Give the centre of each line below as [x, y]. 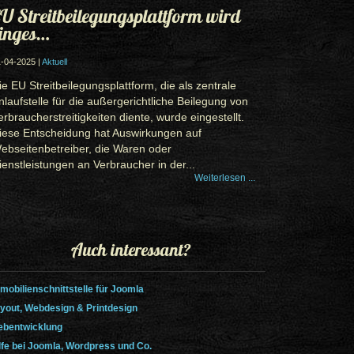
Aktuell [55, 62]
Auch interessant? [131, 250]
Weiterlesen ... [225, 178]
